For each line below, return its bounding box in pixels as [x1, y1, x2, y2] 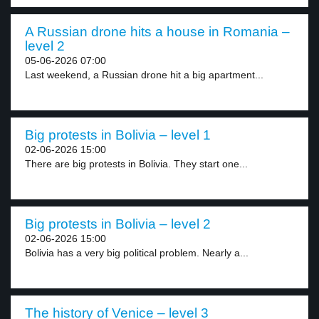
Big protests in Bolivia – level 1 [25, 127, 211, 142]
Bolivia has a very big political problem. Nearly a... [25, 247, 249, 258]
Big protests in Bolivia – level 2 [25, 216, 211, 231]
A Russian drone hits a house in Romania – [25, 24, 290, 39]
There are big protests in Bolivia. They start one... [25, 158, 248, 169]
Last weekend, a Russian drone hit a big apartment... [25, 69, 263, 80]
